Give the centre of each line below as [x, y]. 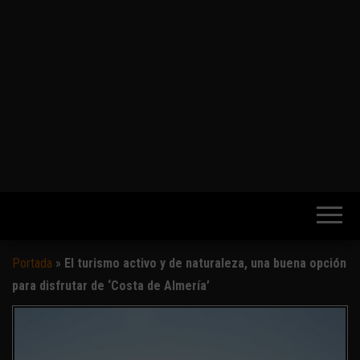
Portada [32, 263]
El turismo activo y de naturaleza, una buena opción [205, 263]
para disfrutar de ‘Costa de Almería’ [111, 285]
